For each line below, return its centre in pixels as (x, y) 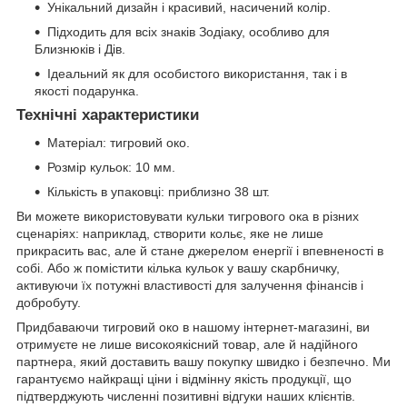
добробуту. (49, 302)
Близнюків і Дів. (80, 50)
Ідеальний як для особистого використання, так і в (197, 74)
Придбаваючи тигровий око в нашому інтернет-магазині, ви (193, 327)
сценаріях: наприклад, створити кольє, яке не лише (170, 233)
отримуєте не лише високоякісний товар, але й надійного (187, 344)
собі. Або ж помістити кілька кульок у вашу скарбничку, (178, 268)
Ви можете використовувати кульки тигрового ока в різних (188, 216)
